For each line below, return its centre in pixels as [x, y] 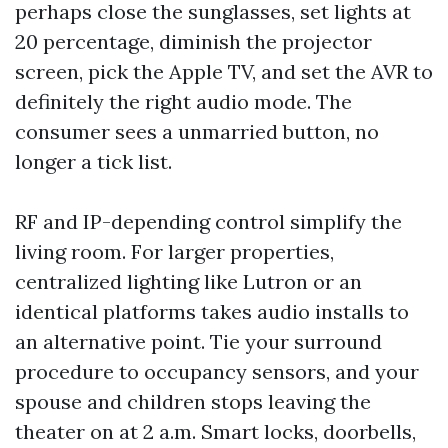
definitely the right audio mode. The [183, 101]
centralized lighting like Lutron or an [188, 281]
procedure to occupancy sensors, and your [217, 371]
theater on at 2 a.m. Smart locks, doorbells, [215, 431]
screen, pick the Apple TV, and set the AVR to [224, 71]
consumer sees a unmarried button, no [197, 131]
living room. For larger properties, [174, 251]
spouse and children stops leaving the [193, 401]
